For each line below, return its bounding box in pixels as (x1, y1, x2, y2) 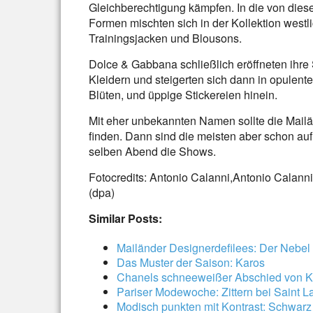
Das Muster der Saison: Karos (117, 254, 265, 270)
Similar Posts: (89, 210, 162, 226)
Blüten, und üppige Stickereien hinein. (89, 87, 277, 103)
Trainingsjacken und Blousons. (89, 30, 242, 46)
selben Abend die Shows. (89, 143, 216, 159)
